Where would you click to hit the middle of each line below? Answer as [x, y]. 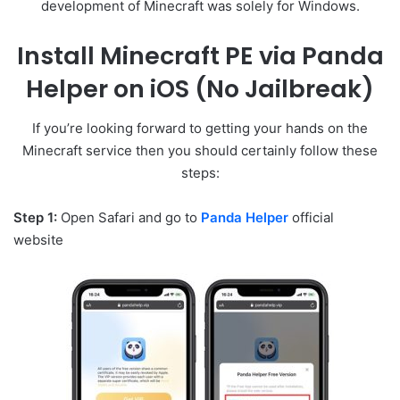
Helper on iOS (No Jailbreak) [200, 88]
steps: [200, 173]
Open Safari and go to [129, 218]
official [311, 218]
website [38, 240]
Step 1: [35, 218]
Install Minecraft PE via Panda [200, 55]
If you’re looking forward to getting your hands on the [200, 129]
